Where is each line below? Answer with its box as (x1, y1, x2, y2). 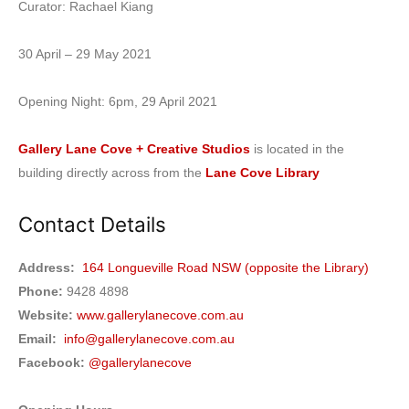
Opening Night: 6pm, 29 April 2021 (18, 93, 217, 109)
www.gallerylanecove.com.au (73, 307, 244, 322)
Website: (18, 307, 73, 322)
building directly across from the (18, 164, 205, 180)
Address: (18, 259, 79, 275)
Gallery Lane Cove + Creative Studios (18, 141, 250, 156)
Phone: (18, 283, 63, 299)
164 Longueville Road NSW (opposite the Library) (82, 259, 369, 275)
